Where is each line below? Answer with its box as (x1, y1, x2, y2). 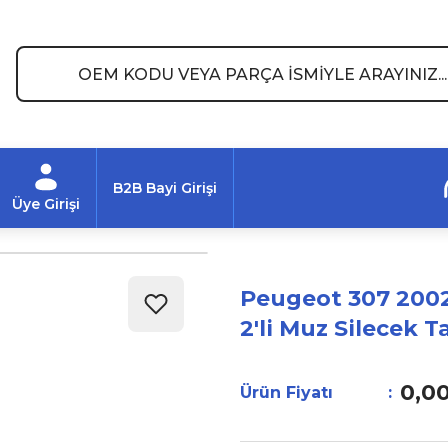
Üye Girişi (12, 195, 80, 213)
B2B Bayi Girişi (113, 179, 217, 197)
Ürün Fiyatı (240, 382, 333, 402)
